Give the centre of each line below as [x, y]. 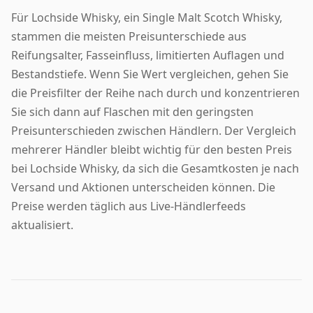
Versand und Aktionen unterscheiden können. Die [143, 187]
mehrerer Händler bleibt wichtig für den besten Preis [152, 149]
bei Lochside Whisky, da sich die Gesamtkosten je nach [155, 168]
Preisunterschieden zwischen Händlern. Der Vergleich [154, 130]
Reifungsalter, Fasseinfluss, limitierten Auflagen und [148, 55]
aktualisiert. [42, 225]
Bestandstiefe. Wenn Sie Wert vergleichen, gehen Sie [150, 74]
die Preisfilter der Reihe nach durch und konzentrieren [155, 93]
